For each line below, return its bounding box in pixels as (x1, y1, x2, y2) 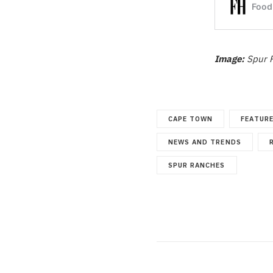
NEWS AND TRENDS (168, 137, 241, 146)
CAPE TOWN (168, 114, 213, 123)
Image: (214, 52, 244, 65)
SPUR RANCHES (168, 160, 225, 169)
